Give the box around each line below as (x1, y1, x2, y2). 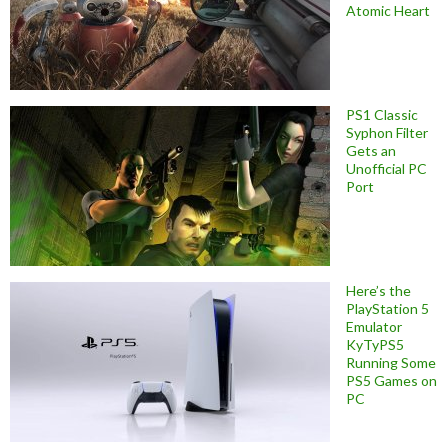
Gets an (346, 141, 396, 159)
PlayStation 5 (346, 299, 429, 317)
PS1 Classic (346, 105, 418, 123)
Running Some (346, 353, 436, 371)
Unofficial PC (346, 159, 427, 177)
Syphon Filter (346, 123, 428, 141)
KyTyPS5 (346, 335, 404, 353)
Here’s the (346, 281, 411, 299)
